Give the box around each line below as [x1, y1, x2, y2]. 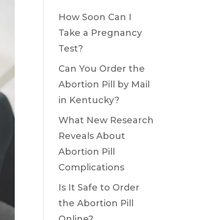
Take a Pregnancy [58, 27, 142, 38]
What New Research [58, 115, 154, 126]
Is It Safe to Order [58, 182, 140, 193]
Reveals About [58, 131, 126, 141]
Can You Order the [58, 63, 145, 74]
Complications [58, 162, 125, 173]
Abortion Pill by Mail [58, 79, 150, 90]
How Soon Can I [58, 12, 132, 23]
